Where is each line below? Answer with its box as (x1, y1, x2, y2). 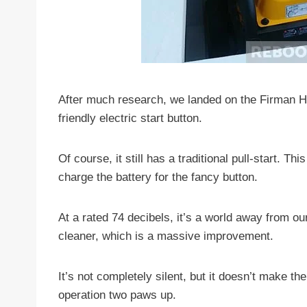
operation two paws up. (58, 288, 177, 302)
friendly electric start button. (58, 112, 203, 125)
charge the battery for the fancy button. (58, 171, 258, 184)
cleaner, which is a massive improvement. (58, 230, 274, 243)
